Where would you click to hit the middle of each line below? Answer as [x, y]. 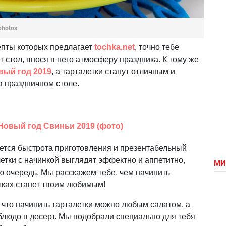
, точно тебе [157, 47]
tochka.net [115, 47]
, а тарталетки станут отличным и [113, 72]
